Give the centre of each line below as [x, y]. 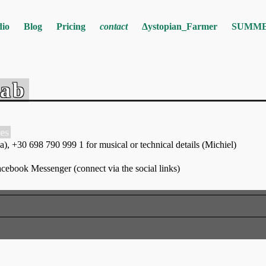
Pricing [71, 26]
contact [113, 26]
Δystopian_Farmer [179, 26]
